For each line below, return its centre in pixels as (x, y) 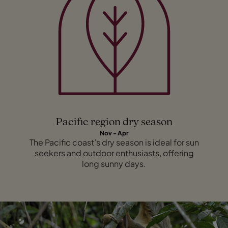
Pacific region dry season (114, 123)
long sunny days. (114, 164)
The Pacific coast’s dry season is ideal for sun (114, 142)
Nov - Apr (114, 133)
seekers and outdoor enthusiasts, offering (114, 153)
